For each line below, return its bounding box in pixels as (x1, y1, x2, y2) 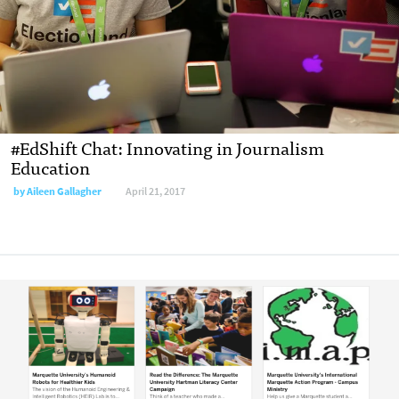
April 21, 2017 (126, 183, 185, 199)
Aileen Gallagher (27, 183, 102, 199)
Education (11, 151, 90, 182)
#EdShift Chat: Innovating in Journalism (11, 132, 324, 162)
